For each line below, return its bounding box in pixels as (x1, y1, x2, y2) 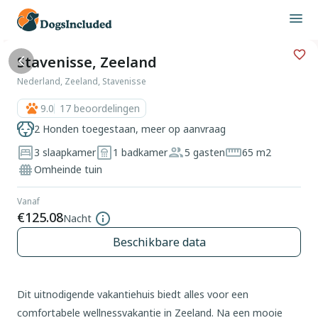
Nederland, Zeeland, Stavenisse (17, 75, 146, 87)
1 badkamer (113, 145, 168, 159)
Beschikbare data (112, 234, 206, 250)
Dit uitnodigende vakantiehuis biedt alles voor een (17, 287, 248, 301)
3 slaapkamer (34, 145, 96, 159)
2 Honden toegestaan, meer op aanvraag (34, 122, 226, 136)
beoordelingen (74, 101, 140, 115)
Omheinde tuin (34, 163, 102, 176)
